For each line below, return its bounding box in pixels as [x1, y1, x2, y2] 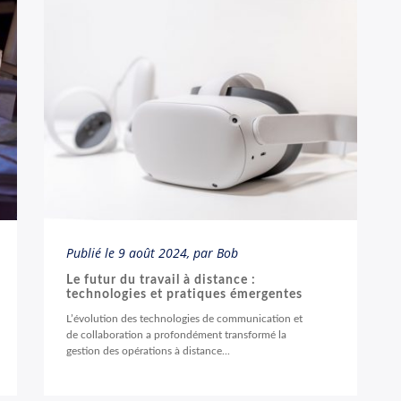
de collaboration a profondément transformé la [66, 329, 286, 340]
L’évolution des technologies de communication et [66, 313, 303, 324]
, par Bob [187, 244, 238, 261]
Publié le [66, 244, 118, 261]
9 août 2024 [118, 244, 187, 261]
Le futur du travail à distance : [66, 274, 256, 286]
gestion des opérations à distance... [66, 346, 230, 356]
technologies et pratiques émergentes [66, 288, 303, 301]
